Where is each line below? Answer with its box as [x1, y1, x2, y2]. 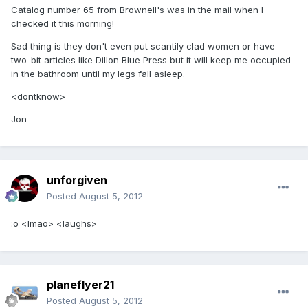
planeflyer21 [47, 278, 114, 292]
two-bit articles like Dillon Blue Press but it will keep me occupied [11, 54, 291, 66]
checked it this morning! [11, 18, 114, 30]
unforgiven [47, 173, 107, 188]
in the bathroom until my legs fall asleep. [11, 68, 185, 80]
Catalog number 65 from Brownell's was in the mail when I [11, 4, 263, 16]
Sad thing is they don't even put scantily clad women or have [11, 41, 275, 52]
